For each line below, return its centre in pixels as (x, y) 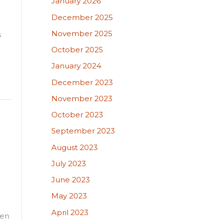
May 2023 (69, 196)
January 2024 (76, 66)
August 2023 (74, 147)
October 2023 (77, 115)
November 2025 (82, 33)
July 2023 (68, 163)
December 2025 (82, 17)
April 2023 (70, 212)
